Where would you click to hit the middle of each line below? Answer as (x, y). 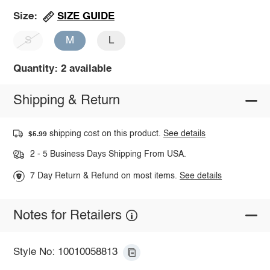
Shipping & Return (66, 101)
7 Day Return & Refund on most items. (105, 176)
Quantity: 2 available (62, 69)
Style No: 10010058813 (65, 253)
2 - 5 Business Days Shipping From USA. (108, 155)
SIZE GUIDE (86, 16)
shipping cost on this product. (105, 133)
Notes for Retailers (67, 215)
